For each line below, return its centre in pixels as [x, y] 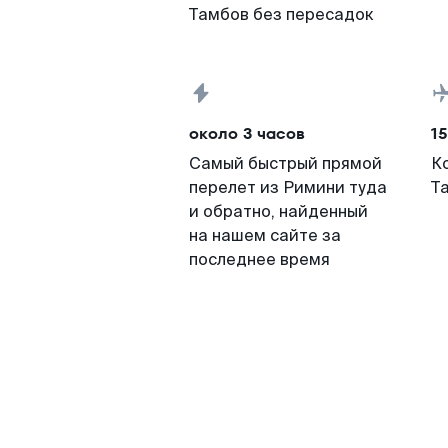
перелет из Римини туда [288, 187]
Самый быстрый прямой [285, 163]
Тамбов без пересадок [281, 14]
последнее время [259, 259]
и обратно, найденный [278, 211]
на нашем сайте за [265, 235]
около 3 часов [247, 133]
